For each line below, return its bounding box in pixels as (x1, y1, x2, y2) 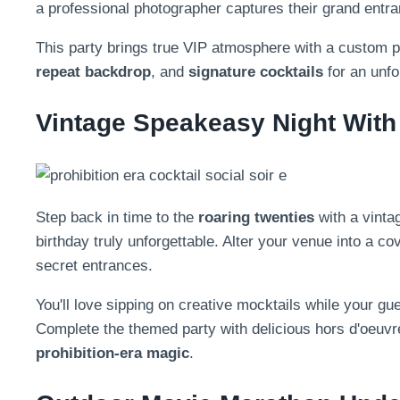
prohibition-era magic (36, 344, 189, 362)
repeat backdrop (36, 63, 151, 81)
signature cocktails (188, 63, 323, 81)
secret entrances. (36, 256, 153, 274)
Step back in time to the (36, 208, 198, 226)
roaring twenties (198, 208, 314, 226)
